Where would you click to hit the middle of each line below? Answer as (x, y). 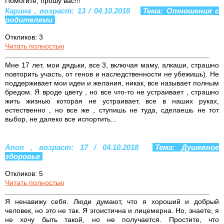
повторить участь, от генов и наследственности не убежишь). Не (112, 74)
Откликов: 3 (24, 37)
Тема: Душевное (187, 147)
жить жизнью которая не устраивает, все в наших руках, (112, 101)
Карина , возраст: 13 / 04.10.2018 (69, 10)
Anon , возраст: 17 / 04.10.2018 (75, 147)
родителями (29, 19)
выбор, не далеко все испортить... (61, 119)
